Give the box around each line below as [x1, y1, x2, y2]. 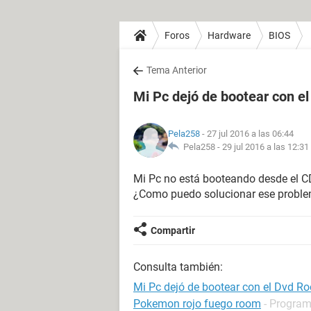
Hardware [208, 29, 251, 41]
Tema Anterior [146, 65, 207, 76]
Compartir [151, 225, 195, 236]
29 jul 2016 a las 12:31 [222, 142, 309, 152]
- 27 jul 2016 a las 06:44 [200, 128, 294, 139]
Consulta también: [133, 260, 223, 274]
